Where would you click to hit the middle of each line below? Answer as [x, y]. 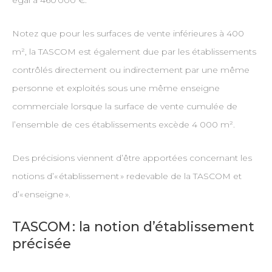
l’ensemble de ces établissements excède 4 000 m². [123, 125]
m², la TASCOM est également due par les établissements [134, 52]
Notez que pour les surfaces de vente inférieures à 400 [128, 34]
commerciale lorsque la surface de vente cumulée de [124, 107]
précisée [41, 244]
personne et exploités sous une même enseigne [116, 88]
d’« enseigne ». [41, 195]
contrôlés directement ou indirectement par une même [131, 70]
